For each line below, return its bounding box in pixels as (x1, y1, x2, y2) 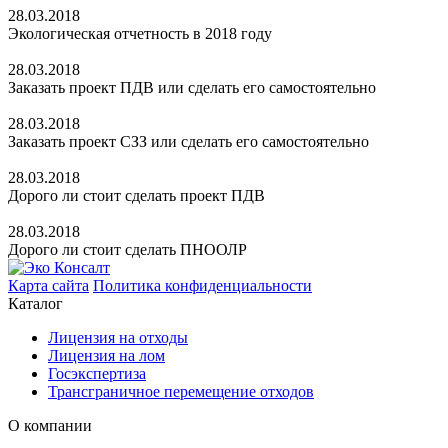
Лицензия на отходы (48, 328, 188, 346)
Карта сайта (8, 276, 89, 294)
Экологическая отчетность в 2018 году (8, 24, 272, 42)
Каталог (8, 294, 63, 312)
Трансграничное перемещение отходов (48, 382, 314, 400)
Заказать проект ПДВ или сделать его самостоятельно (8, 78, 376, 96)
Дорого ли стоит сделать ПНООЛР (8, 240, 247, 258)
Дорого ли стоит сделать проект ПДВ (8, 186, 265, 204)
